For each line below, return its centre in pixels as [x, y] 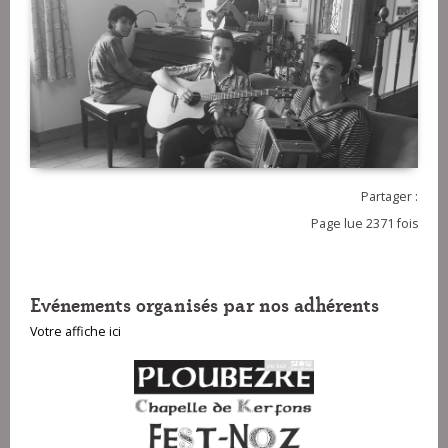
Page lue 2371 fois [364, 224]
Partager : [389, 197]
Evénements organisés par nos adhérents [204, 304]
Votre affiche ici [75, 332]
